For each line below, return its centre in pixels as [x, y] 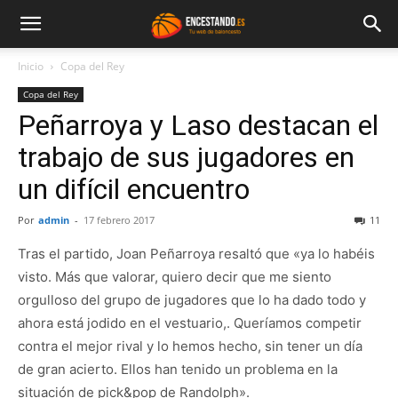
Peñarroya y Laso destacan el [198, 125]
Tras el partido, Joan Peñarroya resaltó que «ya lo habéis [196, 254]
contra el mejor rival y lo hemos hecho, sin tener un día [190, 346]
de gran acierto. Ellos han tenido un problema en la [178, 369]
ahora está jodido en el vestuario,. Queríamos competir [190, 323]
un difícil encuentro [134, 189]
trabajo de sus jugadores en [186, 157]
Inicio [31, 66]
